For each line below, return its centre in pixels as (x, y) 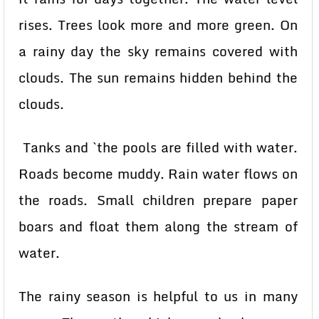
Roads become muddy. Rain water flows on (158, 174)
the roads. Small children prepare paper (158, 200)
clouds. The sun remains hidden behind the (158, 78)
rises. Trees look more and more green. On (158, 25)
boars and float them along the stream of (158, 226)
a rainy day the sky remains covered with (158, 51)
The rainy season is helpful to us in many (158, 296)
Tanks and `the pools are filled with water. (158, 147)
